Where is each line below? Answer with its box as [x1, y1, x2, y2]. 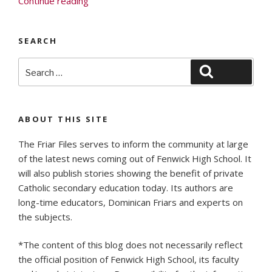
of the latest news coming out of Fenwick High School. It [18, 152, 251, 165]
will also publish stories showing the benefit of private [18, 166, 243, 179]
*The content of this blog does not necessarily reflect [18, 239, 243, 251]
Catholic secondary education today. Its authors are [18, 181, 233, 194]
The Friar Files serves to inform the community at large [18, 137, 248, 150]
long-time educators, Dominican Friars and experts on [18, 195, 243, 208]
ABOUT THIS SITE [18, 114, 109, 125]
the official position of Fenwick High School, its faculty [18, 253, 239, 266]
